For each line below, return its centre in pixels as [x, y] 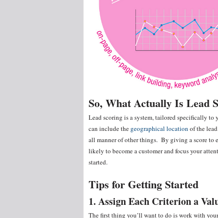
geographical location [159, 128]
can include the [109, 128]
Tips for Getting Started [144, 184]
